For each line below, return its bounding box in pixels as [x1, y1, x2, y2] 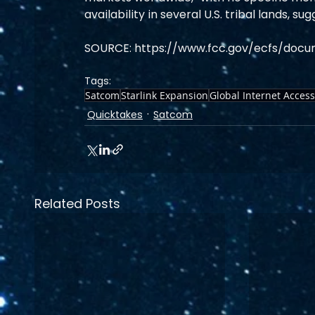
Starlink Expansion [121, 89, 208, 103]
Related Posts [34, 195, 120, 213]
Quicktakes [87, 107, 143, 122]
